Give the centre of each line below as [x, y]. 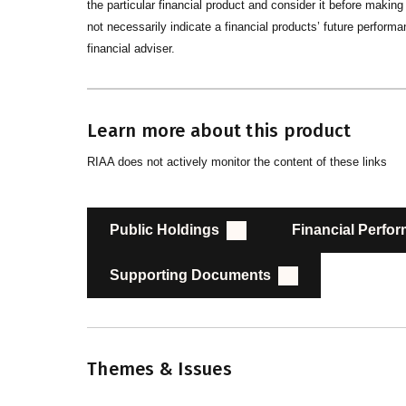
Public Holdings [164, 229]
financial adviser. [131, 49]
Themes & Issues [159, 369]
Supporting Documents [190, 275]
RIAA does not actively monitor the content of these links [237, 162]
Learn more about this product [219, 130]
